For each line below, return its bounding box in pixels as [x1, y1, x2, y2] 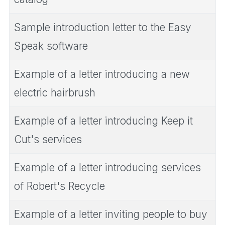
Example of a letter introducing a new [14, 67, 190, 80]
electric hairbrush [14, 86, 95, 99]
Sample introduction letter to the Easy [14, 21, 191, 34]
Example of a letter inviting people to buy [14, 207, 207, 220]
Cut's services [14, 133, 82, 146]
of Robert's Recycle [14, 179, 105, 192]
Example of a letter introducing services [14, 161, 201, 174]
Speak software [14, 39, 88, 52]
